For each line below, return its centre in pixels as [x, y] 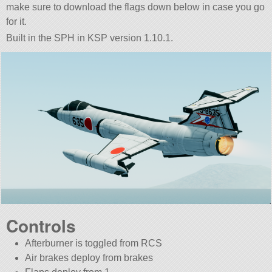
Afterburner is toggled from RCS [93, 243]
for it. [17, 21]
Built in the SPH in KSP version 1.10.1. [90, 38]
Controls [41, 225]
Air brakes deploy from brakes [89, 257]
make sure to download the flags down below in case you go [136, 7]
